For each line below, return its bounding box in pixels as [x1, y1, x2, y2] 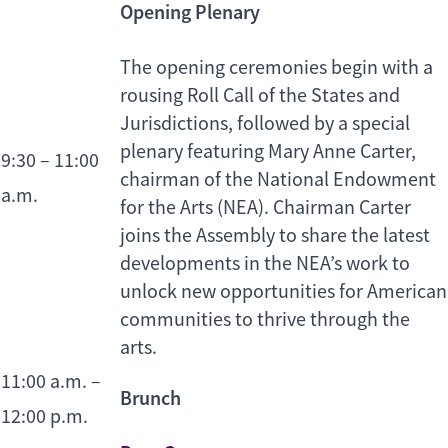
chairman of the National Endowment [120, 167, 436, 193]
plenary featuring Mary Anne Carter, [120, 139, 416, 165]
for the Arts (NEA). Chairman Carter [120, 195, 411, 221]
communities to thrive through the [120, 307, 410, 333]
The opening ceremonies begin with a [120, 55, 433, 81]
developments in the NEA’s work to [120, 251, 410, 277]
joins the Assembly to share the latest [120, 223, 430, 249]
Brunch [120, 385, 181, 412]
